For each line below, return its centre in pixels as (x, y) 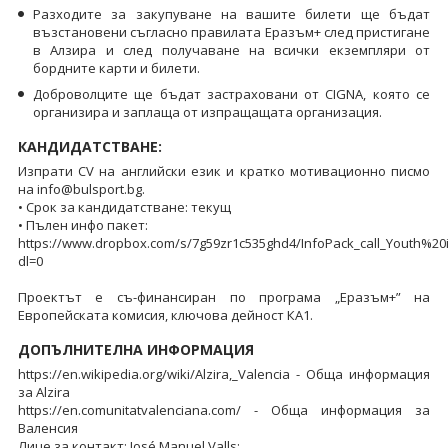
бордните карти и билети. (116, 67)
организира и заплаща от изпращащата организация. (207, 111)
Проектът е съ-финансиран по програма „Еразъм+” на (224, 296)
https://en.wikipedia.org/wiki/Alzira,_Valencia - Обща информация (224, 373)
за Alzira (43, 391)
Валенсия (47, 427)
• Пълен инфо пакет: (82, 224)
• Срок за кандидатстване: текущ (124, 206)
